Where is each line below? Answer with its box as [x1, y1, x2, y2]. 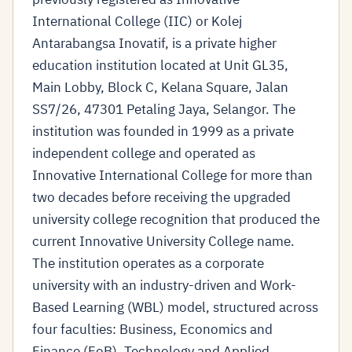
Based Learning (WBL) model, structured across [32, 299, 318, 316]
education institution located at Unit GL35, [32, 57, 288, 74]
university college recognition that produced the [32, 211, 320, 228]
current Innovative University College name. [32, 233, 295, 250]
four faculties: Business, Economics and [32, 321, 273, 338]
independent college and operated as [32, 145, 255, 162]
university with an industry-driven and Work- [32, 277, 296, 294]
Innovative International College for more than [32, 167, 313, 184]
